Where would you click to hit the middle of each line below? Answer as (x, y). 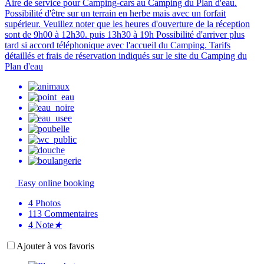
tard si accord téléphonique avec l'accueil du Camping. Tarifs (118, 45)
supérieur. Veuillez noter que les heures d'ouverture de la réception (127, 24)
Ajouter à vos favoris (55, 246)
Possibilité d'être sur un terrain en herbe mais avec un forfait (115, 13)
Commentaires (71, 213)
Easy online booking (55, 183)
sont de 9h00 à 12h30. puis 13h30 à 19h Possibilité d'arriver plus (125, 34)
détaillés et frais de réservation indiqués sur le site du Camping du (126, 55)
